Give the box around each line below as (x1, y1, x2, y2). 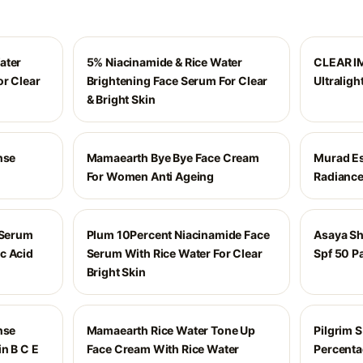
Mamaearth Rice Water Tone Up (86, 323, 255, 337)
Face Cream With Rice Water (86, 342, 240, 356)
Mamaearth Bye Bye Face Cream (86, 151, 259, 164)
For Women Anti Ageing (86, 169, 215, 183)
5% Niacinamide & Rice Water (86, 55, 243, 69)
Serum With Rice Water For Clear (86, 246, 263, 260)
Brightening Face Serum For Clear (86, 74, 268, 88)
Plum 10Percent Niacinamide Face (86, 228, 270, 241)
